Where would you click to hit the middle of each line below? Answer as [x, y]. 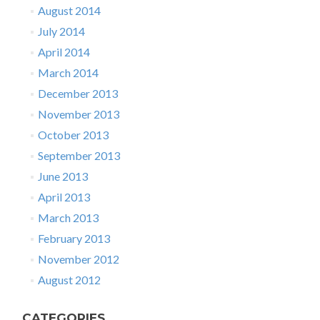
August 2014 [69, 10]
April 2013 [64, 196]
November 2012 [78, 259]
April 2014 [64, 51]
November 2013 [78, 114]
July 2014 [61, 31]
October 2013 [73, 134]
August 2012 [69, 279]
